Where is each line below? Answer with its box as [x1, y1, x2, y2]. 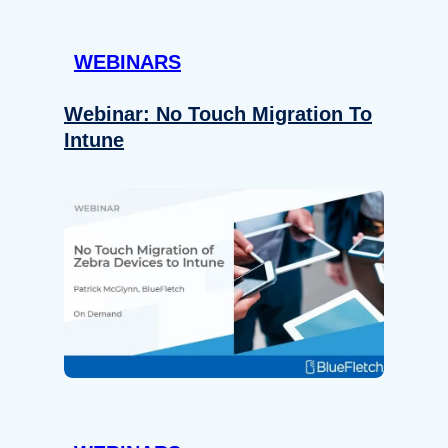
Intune [64, 128, 124, 151]
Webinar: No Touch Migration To [64, 102, 372, 125]
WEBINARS [74, 50, 181, 73]
